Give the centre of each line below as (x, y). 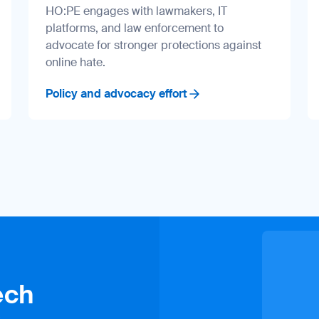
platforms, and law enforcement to (135, 28)
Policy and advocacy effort (116, 93)
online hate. (75, 62)
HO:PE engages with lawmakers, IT (136, 11)
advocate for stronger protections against (153, 45)
